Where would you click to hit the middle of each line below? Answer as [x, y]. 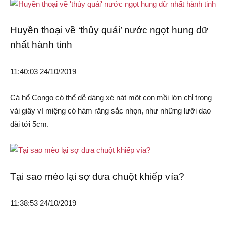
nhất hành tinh [41, 45]
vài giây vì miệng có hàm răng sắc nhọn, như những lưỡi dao [110, 111]
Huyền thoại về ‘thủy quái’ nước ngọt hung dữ [109, 30]
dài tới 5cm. [30, 124]
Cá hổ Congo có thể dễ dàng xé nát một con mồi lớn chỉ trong [111, 98]
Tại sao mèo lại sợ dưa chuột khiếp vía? [97, 177]
